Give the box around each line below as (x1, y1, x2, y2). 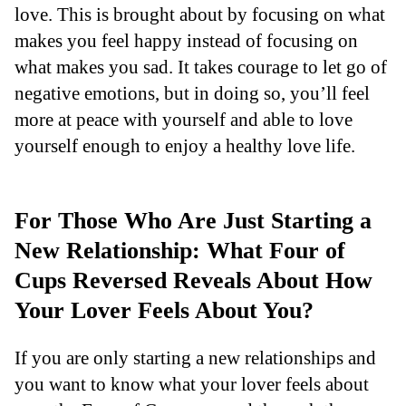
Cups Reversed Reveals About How (14, 266, 372, 294)
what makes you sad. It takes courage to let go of (14, 55, 387, 77)
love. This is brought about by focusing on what (14, 3, 385, 24)
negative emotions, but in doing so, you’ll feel (14, 82, 370, 103)
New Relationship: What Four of (14, 237, 345, 264)
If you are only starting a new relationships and (14, 346, 376, 368)
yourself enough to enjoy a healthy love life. (14, 134, 355, 156)
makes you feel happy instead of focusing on (14, 29, 358, 51)
